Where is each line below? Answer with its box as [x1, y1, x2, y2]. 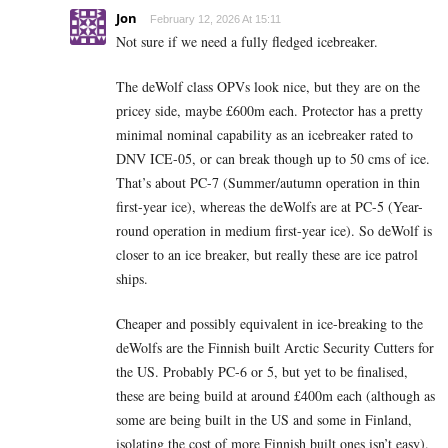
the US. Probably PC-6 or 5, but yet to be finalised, [116, 361, 408, 381]
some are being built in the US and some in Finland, [116, 409, 412, 429]
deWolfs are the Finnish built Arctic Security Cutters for [116, 337, 434, 357]
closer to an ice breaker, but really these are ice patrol [116, 244, 418, 264]
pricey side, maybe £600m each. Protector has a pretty [116, 100, 423, 120]
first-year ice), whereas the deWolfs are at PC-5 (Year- [116, 196, 423, 216]
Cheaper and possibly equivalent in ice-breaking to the [116, 313, 423, 333]
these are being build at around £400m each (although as [116, 385, 435, 405]
